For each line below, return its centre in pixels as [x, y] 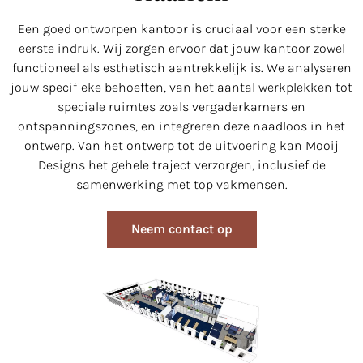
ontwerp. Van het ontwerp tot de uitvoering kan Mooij [181, 145]
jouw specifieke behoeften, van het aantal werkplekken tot [181, 87]
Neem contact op [181, 228]
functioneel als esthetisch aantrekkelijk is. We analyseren [181, 67]
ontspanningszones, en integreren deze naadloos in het [181, 126]
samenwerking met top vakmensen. [181, 184]
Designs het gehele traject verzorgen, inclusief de [181, 164]
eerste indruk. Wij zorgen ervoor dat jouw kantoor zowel [181, 48]
